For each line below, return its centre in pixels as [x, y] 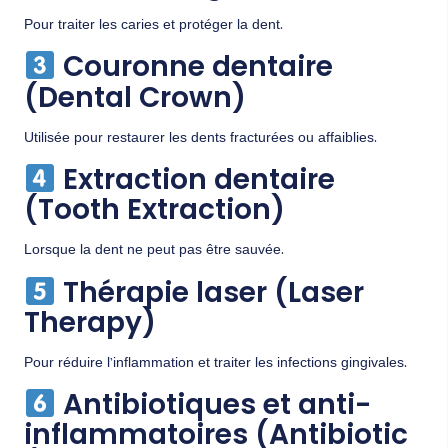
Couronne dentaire [194, 67]
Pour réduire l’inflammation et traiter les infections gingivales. [215, 363]
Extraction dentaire [195, 180]
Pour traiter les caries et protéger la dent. [153, 26]
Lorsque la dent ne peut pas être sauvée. [154, 251]
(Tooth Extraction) [154, 210]
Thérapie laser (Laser [209, 292]
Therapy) [90, 322]
